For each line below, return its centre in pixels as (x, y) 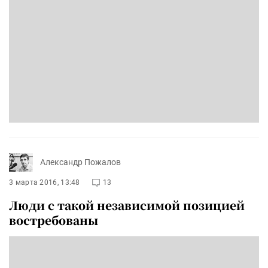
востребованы (54, 220)
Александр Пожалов (80, 162)
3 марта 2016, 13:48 (45, 182)
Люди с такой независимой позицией (127, 205)
